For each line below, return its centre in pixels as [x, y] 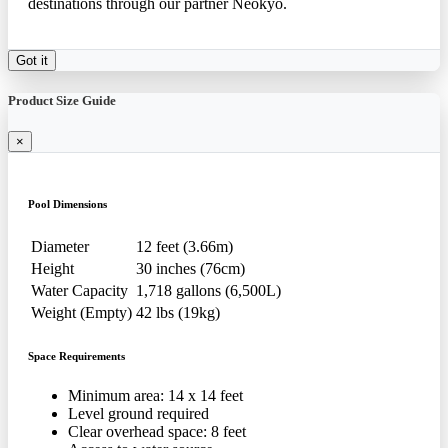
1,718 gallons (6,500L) [208, 290]
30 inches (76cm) [190, 268]
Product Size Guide [62, 100]
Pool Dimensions [67, 203]
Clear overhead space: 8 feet [157, 431]
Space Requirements [76, 355]
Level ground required [138, 413]
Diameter [60, 246]
